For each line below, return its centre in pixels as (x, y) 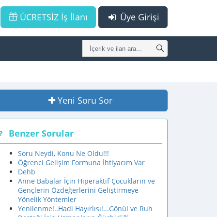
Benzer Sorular (41, 133)
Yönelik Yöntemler (47, 199)
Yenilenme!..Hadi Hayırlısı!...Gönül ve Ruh (85, 209)
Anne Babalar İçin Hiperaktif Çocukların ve (86, 181)
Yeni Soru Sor (85, 100)
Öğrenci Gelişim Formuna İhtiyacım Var (81, 163)
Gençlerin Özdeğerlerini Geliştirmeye (78, 190)
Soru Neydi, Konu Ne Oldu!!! (63, 153)
